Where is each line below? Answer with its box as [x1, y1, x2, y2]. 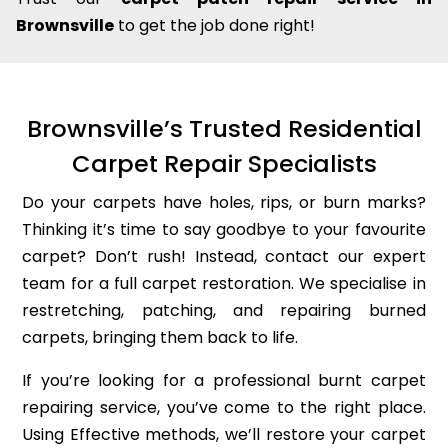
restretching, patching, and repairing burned [22, 299, 426, 323]
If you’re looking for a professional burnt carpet [22, 369, 426, 393]
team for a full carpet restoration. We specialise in [22, 272, 426, 296]
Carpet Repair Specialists [71, 147, 377, 181]
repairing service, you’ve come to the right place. [22, 396, 426, 420]
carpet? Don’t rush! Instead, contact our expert [22, 245, 426, 269]
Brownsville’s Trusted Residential [26, 112, 422, 146]
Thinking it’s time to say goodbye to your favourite [22, 218, 426, 242]
